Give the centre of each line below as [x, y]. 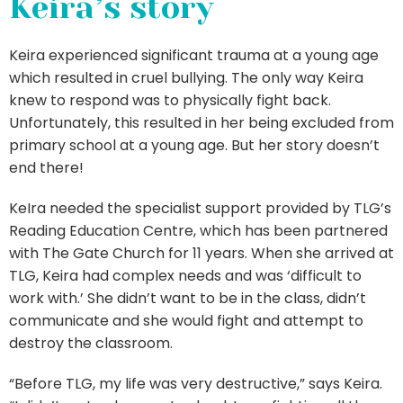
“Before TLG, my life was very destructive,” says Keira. [196, 384]
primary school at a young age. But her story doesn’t [194, 145]
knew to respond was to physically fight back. [170, 100]
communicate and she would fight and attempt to [186, 321]
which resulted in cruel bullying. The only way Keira [186, 78]
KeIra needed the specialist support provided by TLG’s [200, 208]
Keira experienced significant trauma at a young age [194, 55]
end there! [48, 168]
